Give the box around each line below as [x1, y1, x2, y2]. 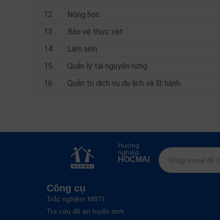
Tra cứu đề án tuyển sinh [46, 207, 124, 215]
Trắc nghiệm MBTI [46, 195, 104, 203]
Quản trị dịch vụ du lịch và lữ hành [67, 79, 180, 88]
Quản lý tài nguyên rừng [67, 61, 147, 71]
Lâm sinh [67, 44, 97, 54]
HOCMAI [117, 155, 150, 164]
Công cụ [46, 183, 85, 193]
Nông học [67, 10, 100, 19]
